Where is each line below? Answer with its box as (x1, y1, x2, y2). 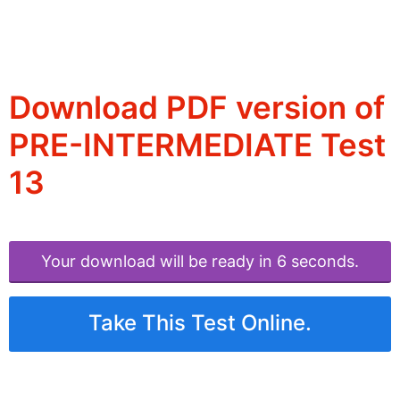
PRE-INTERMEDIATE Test (9, 126, 386, 164)
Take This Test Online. (88, 310, 312, 337)
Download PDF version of (9, 88, 385, 127)
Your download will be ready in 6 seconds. (41, 252, 359, 271)
